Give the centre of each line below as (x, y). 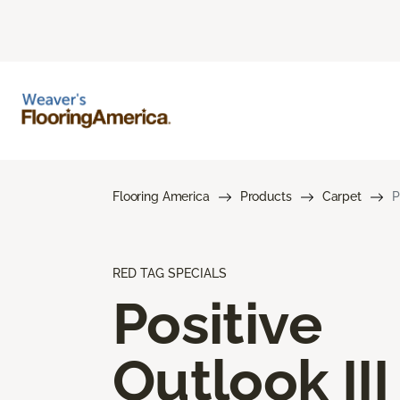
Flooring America (161, 196)
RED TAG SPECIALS (170, 273)
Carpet (342, 196)
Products (266, 196)
